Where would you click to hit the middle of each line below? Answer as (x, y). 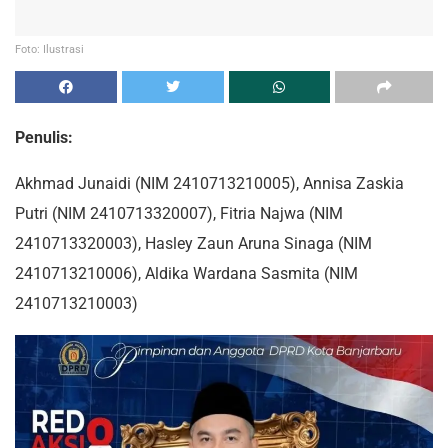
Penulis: (44, 137)
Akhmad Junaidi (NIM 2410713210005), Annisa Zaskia (209, 183)
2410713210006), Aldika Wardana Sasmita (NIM (186, 273)
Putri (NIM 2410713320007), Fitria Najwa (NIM (179, 213)
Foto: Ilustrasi (49, 49)
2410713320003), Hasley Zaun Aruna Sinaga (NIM (193, 243)
